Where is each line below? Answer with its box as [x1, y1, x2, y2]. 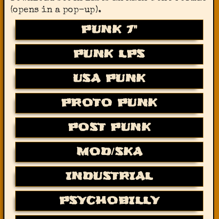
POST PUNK [67, 120, 151, 134]
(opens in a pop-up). [10, 5, 102, 15]
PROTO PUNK [61, 95, 157, 109]
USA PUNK [72, 71, 146, 85]
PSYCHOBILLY [59, 193, 159, 207]
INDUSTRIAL [65, 169, 153, 183]
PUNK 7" [81, 22, 137, 36]
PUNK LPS [73, 46, 145, 61]
